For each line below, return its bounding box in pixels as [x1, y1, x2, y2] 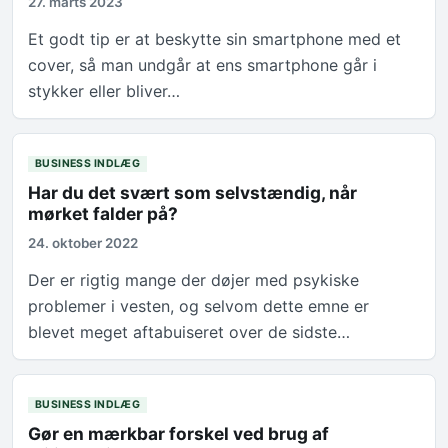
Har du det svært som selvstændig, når [28, 182, 358, 204]
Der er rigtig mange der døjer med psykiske [28, 270, 360, 291]
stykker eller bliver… [28, 81, 181, 102]
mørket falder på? [28, 203, 179, 225]
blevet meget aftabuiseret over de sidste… [28, 322, 351, 343]
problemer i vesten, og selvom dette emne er [28, 296, 370, 317]
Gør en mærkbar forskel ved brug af [28, 423, 330, 445]
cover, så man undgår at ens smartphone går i [28, 55, 378, 76]
